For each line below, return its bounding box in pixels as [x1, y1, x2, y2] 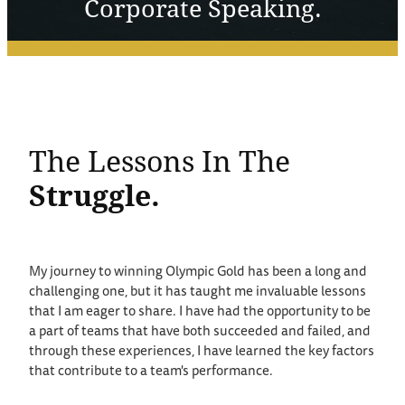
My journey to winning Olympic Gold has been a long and [29, 262, 367, 282]
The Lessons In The [29, 140, 290, 180]
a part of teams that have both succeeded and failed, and [29, 322, 371, 342]
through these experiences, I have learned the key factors [29, 342, 374, 362]
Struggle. [29, 174, 160, 214]
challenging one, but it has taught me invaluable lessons [29, 282, 366, 302]
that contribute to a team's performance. [29, 362, 273, 381]
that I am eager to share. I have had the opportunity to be [29, 302, 371, 322]
